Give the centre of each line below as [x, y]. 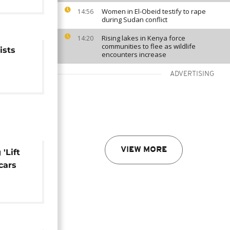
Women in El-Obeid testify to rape [154, 11]
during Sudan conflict [135, 20]
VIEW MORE [144, 150]
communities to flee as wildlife [149, 46]
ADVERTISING [192, 74]
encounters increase [134, 54]
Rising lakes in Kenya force [143, 38]
